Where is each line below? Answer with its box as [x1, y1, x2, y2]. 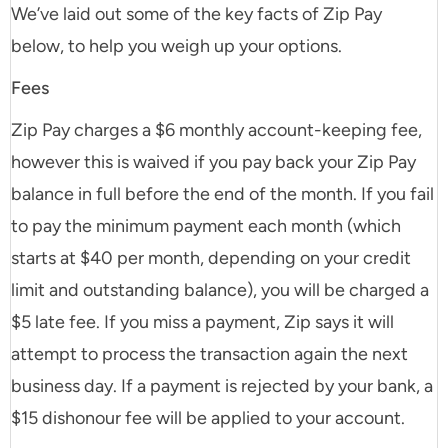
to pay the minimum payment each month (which [11, 215, 401, 238]
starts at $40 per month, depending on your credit [11, 247, 411, 270]
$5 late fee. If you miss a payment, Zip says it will [11, 311, 394, 334]
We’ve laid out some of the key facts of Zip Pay [11, 3, 382, 26]
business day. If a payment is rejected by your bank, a [11, 375, 433, 398]
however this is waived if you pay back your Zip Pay [11, 151, 416, 174]
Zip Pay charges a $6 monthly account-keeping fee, [11, 119, 422, 142]
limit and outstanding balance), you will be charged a [11, 279, 429, 302]
